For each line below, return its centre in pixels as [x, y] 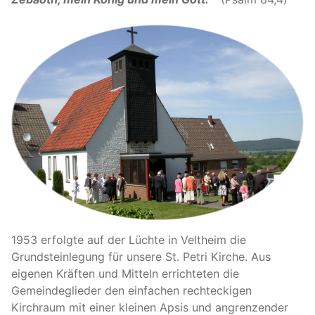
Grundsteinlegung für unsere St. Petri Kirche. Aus [141, 257]
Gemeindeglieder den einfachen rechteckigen [131, 291]
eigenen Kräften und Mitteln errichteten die [125, 274]
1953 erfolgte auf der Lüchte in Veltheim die [129, 240]
